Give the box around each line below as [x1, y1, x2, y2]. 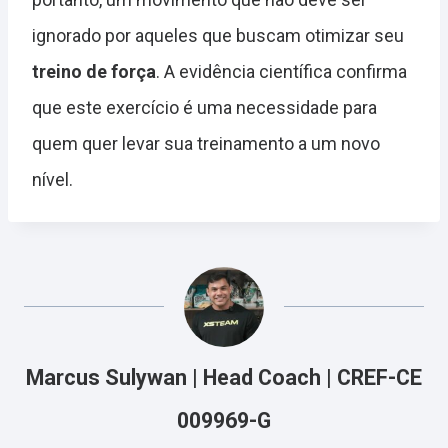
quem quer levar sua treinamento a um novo [32, 133, 380, 155]
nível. [32, 169, 73, 191]
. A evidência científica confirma [156, 61, 407, 83]
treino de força [32, 61, 156, 83]
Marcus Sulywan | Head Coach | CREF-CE [26, 365, 422, 391]
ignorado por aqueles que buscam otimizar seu [32, 25, 404, 47]
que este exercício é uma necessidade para [32, 97, 377, 119]
